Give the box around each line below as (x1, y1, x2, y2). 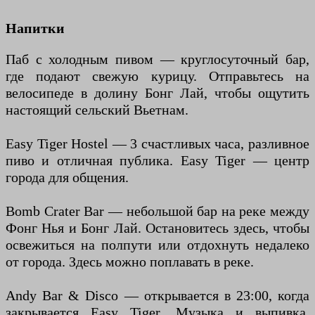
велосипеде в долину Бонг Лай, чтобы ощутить (6, 85, 309, 101)
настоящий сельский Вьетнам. (6, 102, 188, 118)
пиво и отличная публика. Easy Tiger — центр (6, 153, 309, 169)
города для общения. (6, 169, 129, 186)
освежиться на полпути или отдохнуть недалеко (6, 237, 309, 253)
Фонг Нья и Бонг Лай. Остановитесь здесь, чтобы (6, 220, 309, 236)
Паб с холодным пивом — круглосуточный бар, (6, 51, 309, 67)
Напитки (6, 20, 65, 37)
